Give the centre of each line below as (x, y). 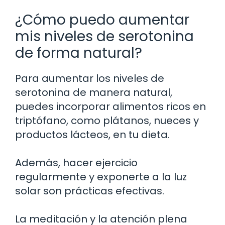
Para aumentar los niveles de (90, 79)
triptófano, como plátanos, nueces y (107, 121)
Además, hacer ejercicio (76, 163)
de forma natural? (79, 53)
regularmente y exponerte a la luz (101, 177)
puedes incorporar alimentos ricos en (110, 107)
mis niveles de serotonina (104, 37)
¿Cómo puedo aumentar (102, 20)
